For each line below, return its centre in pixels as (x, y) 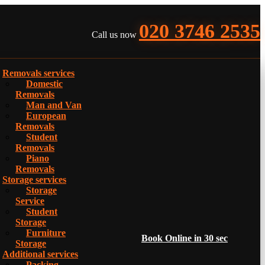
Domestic (44, 84)
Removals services (38, 73)
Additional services (40, 254)
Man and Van (54, 105)
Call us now (114, 35)
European (46, 116)
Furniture (46, 233)
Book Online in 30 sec (185, 238)
